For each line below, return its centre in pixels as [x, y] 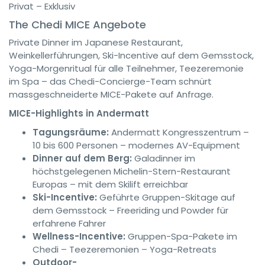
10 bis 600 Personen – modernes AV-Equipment [136, 145]
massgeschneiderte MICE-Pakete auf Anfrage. [111, 94]
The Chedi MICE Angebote [77, 25]
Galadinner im [164, 158]
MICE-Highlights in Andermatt [79, 113]
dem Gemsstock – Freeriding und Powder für [130, 210]
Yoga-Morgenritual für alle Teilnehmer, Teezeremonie [126, 68]
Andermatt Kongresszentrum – [179, 132]
